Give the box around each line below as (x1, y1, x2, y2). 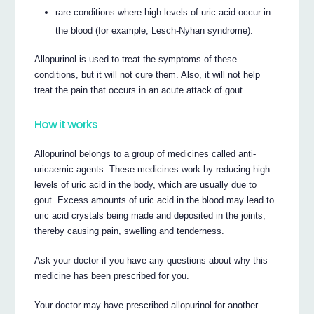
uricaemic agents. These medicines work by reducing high (34, 164, 271, 175)
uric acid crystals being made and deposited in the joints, (34, 210, 266, 221)
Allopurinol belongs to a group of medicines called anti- (34, 149, 257, 160)
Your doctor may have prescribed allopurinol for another (34, 300, 259, 311)
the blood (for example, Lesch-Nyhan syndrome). (55, 25, 254, 36)
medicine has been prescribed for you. (34, 271, 190, 282)
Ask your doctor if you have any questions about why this (34, 255, 268, 266)
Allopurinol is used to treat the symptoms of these (34, 54, 238, 65)
